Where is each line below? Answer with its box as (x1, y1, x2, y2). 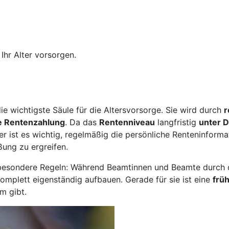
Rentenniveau (99, 117, 155, 127)
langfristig (155, 117, 199, 127)
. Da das (65, 117, 99, 127)
